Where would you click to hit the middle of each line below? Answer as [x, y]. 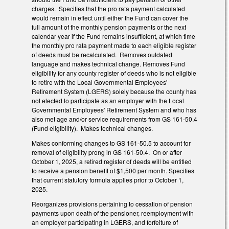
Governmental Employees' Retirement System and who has [114, 110]
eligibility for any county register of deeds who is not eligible [114, 73]
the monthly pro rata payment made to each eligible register [114, 45]
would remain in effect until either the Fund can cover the [110, 18]
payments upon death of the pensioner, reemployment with [113, 213]
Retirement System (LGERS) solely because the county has [114, 91]
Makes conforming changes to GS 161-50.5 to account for [111, 143]
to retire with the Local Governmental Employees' [99, 82]
